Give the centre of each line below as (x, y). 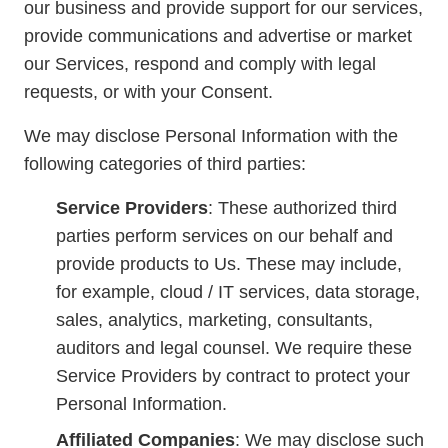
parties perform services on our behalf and (224, 236)
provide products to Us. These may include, (229, 264)
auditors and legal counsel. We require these (234, 348)
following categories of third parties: (165, 164)
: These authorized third (302, 208)
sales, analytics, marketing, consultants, (214, 320)
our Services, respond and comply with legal (200, 64)
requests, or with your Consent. (148, 92)
